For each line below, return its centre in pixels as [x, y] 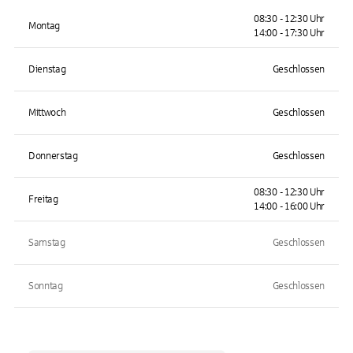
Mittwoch [47, 113]
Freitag [43, 199]
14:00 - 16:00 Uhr [289, 206]
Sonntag [46, 286]
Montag [45, 26]
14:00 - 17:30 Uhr [289, 33]
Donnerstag [53, 156]
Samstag [47, 243]
